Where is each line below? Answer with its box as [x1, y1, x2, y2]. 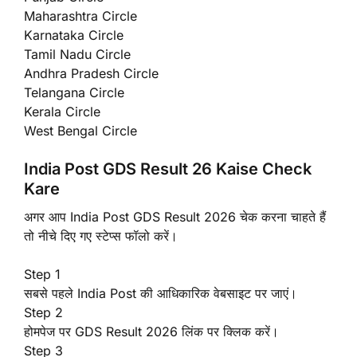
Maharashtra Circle [24, 7, 137, 24]
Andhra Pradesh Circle [24, 65, 159, 81]
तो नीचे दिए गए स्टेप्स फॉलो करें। [24, 227, 178, 244]
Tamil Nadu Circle [24, 45, 131, 62]
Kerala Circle [24, 103, 100, 120]
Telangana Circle [24, 84, 124, 100]
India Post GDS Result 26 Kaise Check [24, 159, 312, 178]
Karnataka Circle [24, 26, 124, 43]
